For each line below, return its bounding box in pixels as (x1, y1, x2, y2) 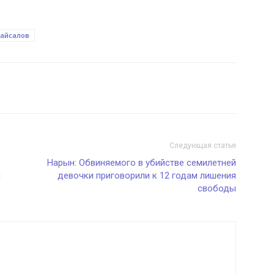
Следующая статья (169, 141, 236, 150)
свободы (198, 183, 236, 194)
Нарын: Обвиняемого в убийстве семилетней (47, 157, 236, 168)
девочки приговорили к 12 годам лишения (57, 170, 236, 181)
